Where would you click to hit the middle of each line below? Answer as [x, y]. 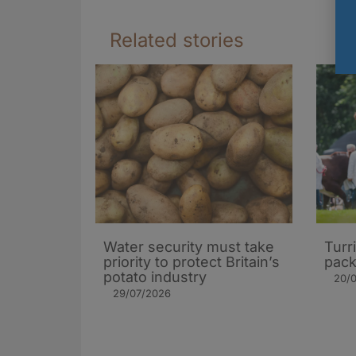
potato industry [155, 277]
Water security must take [189, 246]
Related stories [177, 40]
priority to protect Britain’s [192, 261]
